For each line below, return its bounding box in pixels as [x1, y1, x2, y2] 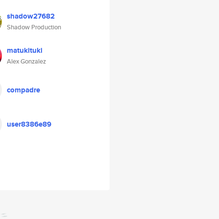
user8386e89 [7, 119, 51, 130]
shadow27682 [7, 11, 55, 22]
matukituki [7, 45, 43, 56]
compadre [7, 85, 40, 95]
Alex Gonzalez [7, 57, 46, 66]
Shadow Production [7, 22, 61, 32]
